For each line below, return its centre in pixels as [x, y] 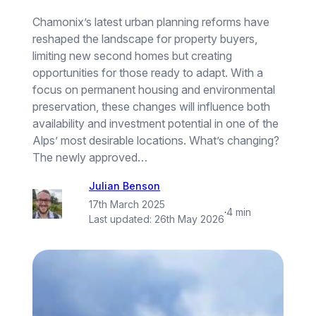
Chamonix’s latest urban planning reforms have [151, 22]
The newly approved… [90, 157]
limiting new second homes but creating [133, 55]
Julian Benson [125, 186]
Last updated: [122, 219]
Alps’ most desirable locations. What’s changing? [156, 140]
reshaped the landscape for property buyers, [145, 38]
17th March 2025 [127, 205]
